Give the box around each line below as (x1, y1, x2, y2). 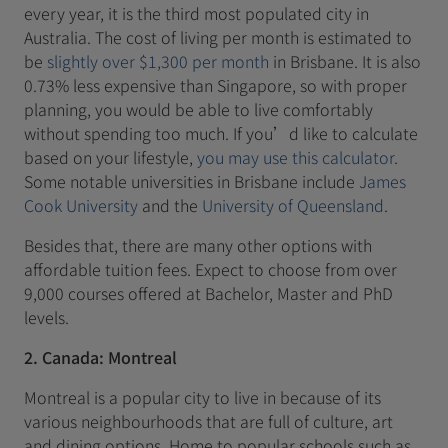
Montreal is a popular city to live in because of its (24, 385, 381, 409)
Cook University (24, 193, 138, 217)
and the (138, 193, 202, 217)
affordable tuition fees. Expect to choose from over (24, 257, 397, 281)
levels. (24, 305, 69, 329)
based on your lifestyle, (24, 145, 197, 169)
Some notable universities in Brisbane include (24, 169, 359, 193)
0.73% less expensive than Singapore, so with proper (24, 73, 407, 97)
